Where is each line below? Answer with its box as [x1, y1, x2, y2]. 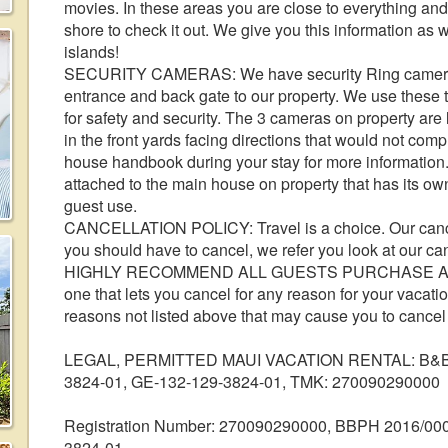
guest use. [64, 194, 137, 217]
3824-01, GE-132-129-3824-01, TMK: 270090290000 [64, 370, 440, 393]
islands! [64, 40, 119, 63]
